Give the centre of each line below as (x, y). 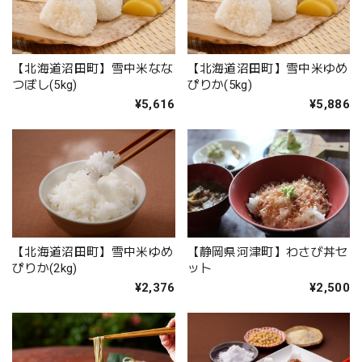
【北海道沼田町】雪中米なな (93, 68)
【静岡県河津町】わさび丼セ (267, 253)
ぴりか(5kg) (220, 84)
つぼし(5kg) (45, 84)
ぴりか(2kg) (45, 269)
